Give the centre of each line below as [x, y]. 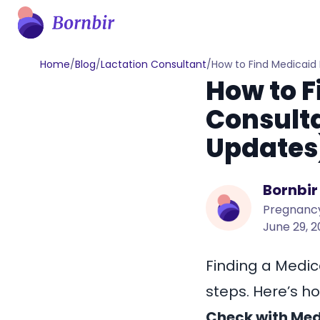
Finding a [240, 266]
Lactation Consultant [154, 64]
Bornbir [290, 190]
